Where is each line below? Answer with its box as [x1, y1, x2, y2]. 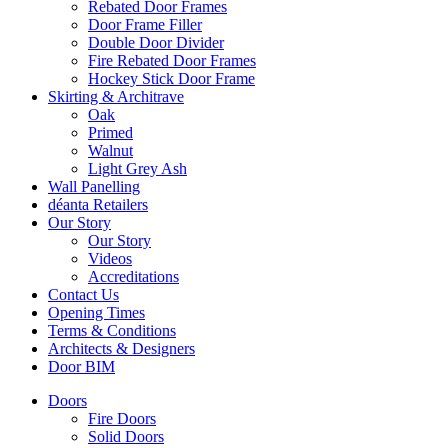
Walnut [88, 142, 133, 159]
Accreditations [88, 268, 179, 285]
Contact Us [48, 286, 119, 303]
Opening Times [48, 304, 145, 321]
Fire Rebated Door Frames [88, 52, 256, 69]
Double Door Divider [88, 34, 224, 51]
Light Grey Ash [88, 160, 187, 177]
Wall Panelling [48, 178, 140, 195]
